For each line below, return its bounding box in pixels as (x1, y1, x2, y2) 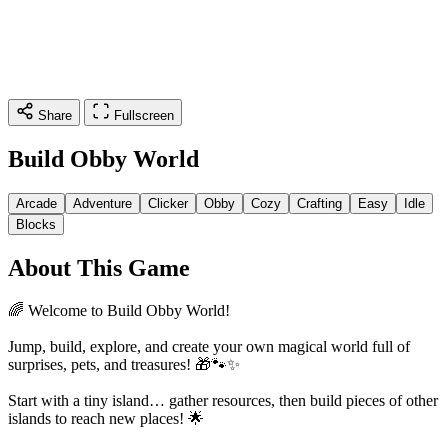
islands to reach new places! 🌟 (8, 409, 204, 427)
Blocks (16, 216, 56, 232)
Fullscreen (114, 108, 174, 123)
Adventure (73, 195, 132, 211)
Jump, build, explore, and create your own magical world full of (8, 337, 410, 355)
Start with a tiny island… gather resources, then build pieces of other (8, 391, 438, 409)
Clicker (148, 195, 188, 211)
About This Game (8, 254, 190, 281)
